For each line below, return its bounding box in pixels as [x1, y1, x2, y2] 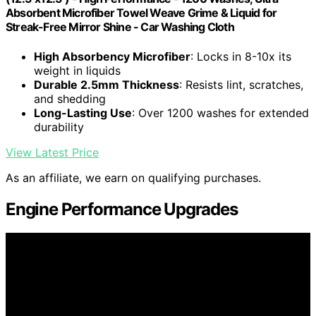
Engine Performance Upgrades [6, 198, 238, 219]
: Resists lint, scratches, [179, 77, 303, 92]
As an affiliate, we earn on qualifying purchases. [6, 170, 261, 185]
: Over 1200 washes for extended [132, 105, 309, 120]
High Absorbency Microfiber [34, 49, 190, 63]
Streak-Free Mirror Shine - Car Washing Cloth [6, 20, 234, 35]
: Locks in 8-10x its [190, 49, 291, 63]
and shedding [34, 91, 106, 106]
